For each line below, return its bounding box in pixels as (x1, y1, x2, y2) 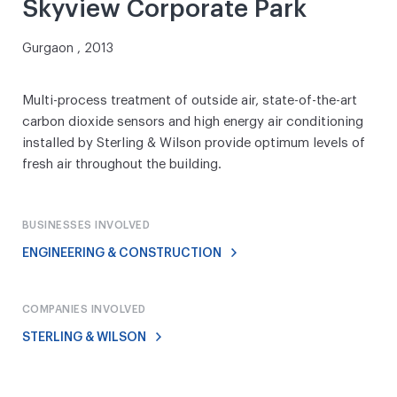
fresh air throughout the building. (22, 158, 222, 171)
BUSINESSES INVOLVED (22, 220, 151, 230)
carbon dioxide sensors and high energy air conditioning (22, 115, 363, 128)
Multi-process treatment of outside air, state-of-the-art (22, 94, 357, 107)
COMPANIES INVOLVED (22, 304, 146, 315)
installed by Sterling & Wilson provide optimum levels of (22, 136, 365, 150)
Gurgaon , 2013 (22, 43, 113, 55)
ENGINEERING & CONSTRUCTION (22, 247, 224, 260)
